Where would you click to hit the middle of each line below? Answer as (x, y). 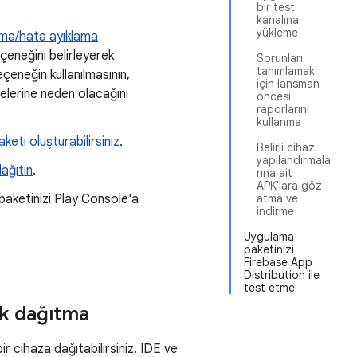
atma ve (277, 198)
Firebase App (278, 262)
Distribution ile (282, 275)
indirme (275, 211)
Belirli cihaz (286, 147)
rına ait (275, 173)
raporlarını (283, 109)
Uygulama (269, 237)
